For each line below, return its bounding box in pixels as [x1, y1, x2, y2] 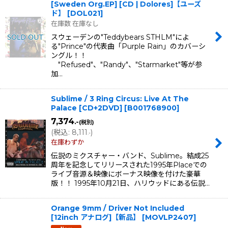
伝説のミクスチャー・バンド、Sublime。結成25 [51, 151, 209, 161]
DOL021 [70, 9, 100, 18]
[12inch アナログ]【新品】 [51, 213, 140, 222]
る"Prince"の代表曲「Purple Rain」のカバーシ [51, 42, 206, 51]
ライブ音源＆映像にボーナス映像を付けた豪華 [51, 169, 201, 179]
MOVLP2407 [145, 213, 193, 222]
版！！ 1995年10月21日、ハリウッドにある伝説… [51, 179, 210, 188]
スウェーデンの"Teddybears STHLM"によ [51, 33, 189, 42]
